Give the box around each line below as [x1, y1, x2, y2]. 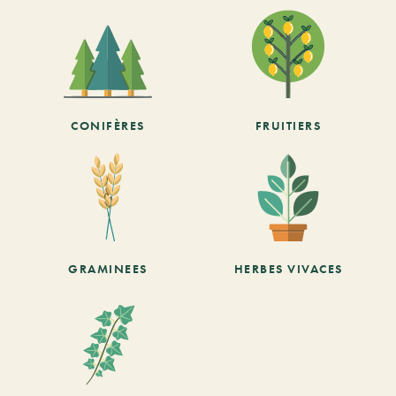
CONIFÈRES [71, 117, 145, 133]
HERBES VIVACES [233, 260, 343, 277]
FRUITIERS [255, 117, 322, 133]
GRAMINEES [68, 260, 148, 277]
